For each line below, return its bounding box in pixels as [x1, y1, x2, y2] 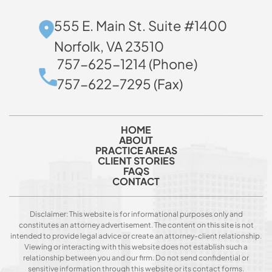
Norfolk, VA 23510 [54, 38, 164, 55]
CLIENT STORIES [97, 154, 175, 168]
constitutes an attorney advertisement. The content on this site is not [18, 220, 254, 230]
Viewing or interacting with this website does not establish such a [24, 242, 248, 252]
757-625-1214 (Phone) [57, 55, 197, 73]
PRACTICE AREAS [95, 144, 177, 157]
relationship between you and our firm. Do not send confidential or [23, 253, 249, 263]
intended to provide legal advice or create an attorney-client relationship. [10, 231, 262, 241]
